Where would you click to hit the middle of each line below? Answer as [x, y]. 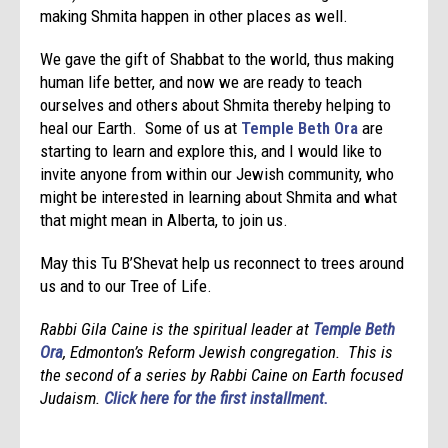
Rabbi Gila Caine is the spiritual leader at [177, 328]
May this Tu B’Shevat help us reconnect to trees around [222, 262]
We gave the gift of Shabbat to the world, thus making [217, 58]
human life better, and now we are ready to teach [201, 81]
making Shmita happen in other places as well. [194, 15]
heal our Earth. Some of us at [141, 127]
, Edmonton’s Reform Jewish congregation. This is [228, 351]
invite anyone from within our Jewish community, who [217, 173]
